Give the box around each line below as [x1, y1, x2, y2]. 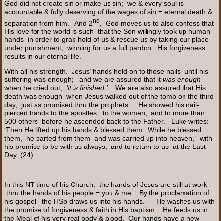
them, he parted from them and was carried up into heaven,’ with [4, 134, 213, 143]
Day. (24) [4, 151, 34, 159]
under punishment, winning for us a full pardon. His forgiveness [4, 44, 206, 52]
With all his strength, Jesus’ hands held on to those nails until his [4, 67, 209, 75]
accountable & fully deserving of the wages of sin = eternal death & [4, 7, 213, 16]
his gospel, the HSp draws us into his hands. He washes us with [4, 197, 215, 206]
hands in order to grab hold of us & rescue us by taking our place [4, 36, 209, 44]
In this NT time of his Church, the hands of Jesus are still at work [4, 181, 208, 189]
